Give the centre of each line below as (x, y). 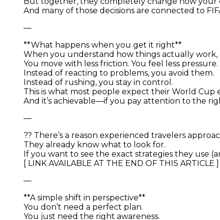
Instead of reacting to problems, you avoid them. (119, 73)
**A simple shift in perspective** (84, 197)
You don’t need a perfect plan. (83, 207)
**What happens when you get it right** (103, 45)
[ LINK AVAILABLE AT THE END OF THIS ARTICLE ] (121, 163)
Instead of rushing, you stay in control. (98, 82)
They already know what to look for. (95, 144)
